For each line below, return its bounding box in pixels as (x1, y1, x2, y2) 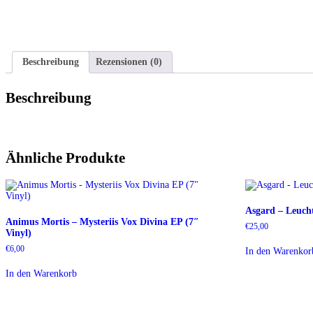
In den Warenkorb (6, 268, 77, 279)
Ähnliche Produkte (6, 150, 125, 167)
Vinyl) (6, 227, 31, 238)
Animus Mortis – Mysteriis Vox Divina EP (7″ (6, 216, 199, 227)
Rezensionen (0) (96, 57, 162, 68)
